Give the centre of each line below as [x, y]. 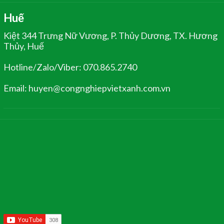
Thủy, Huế [24, 46]
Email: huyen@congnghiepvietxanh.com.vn [87, 88]
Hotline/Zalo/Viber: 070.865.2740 [70, 67]
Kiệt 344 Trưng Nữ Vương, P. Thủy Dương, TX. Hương [111, 35]
